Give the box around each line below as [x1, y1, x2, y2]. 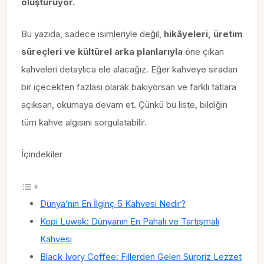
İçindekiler [21, 148, 62, 160]
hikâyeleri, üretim [164, 28, 243, 39]
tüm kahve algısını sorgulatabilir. [21, 116, 147, 128]
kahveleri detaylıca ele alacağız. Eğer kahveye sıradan [21, 63, 237, 75]
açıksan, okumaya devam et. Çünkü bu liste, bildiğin [21, 98, 227, 110]
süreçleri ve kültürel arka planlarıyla [21, 45, 183, 57]
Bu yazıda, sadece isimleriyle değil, [21, 28, 164, 39]
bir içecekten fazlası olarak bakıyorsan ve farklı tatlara [21, 81, 236, 93]
